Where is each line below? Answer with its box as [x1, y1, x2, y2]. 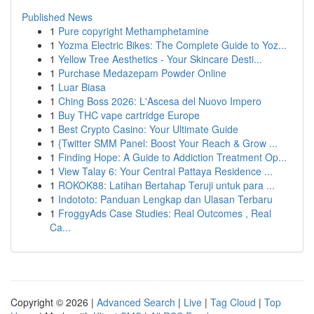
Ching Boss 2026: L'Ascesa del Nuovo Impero [58, 94, 261, 108]
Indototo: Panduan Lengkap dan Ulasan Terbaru [58, 192, 273, 206]
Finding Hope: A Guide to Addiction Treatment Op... [58, 150, 287, 164]
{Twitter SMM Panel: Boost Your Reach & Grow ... [58, 136, 278, 150]
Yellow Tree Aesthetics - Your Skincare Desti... [58, 52, 262, 66]
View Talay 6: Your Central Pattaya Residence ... [58, 164, 273, 178]
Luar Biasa [58, 80, 106, 94]
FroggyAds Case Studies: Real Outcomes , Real [58, 206, 271, 220]
